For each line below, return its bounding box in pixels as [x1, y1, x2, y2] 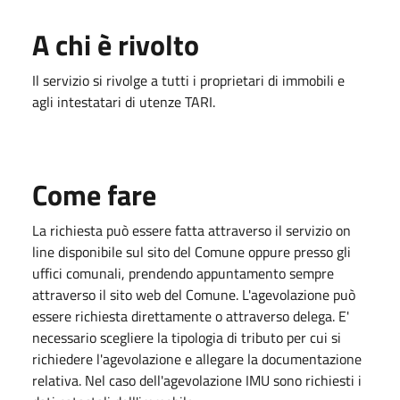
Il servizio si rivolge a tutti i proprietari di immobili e [32, 70, 345, 91]
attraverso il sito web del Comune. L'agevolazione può [32, 284, 355, 305]
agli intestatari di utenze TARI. [32, 91, 215, 112]
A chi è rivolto [32, 23, 199, 66]
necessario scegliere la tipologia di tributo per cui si [32, 327, 341, 348]
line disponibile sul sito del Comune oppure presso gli [32, 241, 351, 262]
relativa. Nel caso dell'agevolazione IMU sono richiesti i [32, 370, 362, 391]
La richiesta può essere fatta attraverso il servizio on [32, 220, 351, 241]
